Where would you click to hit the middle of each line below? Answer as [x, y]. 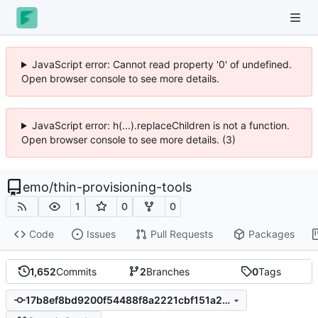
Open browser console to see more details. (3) [128, 139]
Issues [101, 234]
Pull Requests [181, 234]
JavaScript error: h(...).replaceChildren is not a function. [160, 125]
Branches [168, 271]
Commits [76, 271]
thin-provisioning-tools [122, 187]
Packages [271, 234]
